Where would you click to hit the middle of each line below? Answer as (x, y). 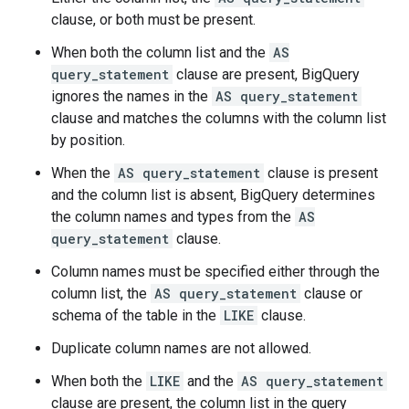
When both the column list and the (160, 52)
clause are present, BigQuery (266, 74)
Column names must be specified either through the (215, 272)
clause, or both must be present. (153, 20)
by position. (88, 140)
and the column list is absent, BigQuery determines (213, 195)
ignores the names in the (131, 96)
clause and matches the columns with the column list (219, 118)
